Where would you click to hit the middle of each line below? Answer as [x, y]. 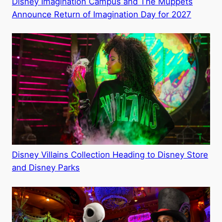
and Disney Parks [46, 168]
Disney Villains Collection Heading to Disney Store [110, 155]
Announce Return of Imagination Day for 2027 [102, 15]
